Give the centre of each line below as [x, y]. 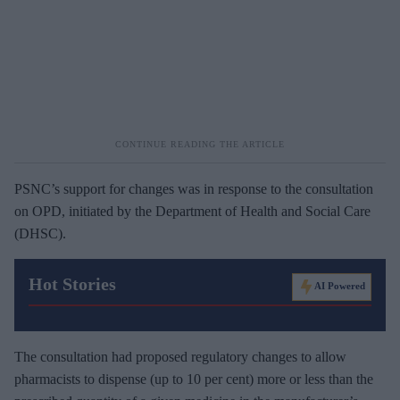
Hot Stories [72, 284]
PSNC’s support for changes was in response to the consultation [194, 189]
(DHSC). [40, 233]
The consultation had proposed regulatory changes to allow [180, 357]
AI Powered [340, 286]
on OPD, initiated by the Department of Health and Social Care [192, 211]
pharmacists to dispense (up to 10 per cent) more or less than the [194, 379]
